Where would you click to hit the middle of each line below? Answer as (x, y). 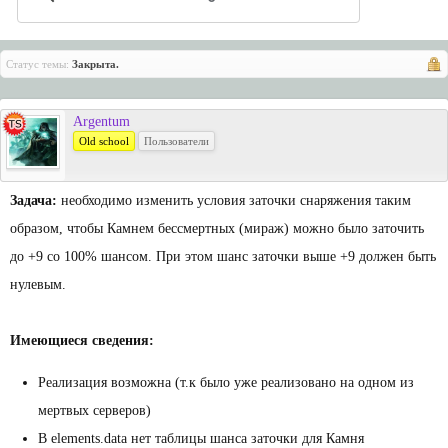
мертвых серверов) (94, 410)
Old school (104, 141)
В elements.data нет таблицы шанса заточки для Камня (201, 438)
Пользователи (176, 141)
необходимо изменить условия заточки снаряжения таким (234, 200)
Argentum (101, 121)
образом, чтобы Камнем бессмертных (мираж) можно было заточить (217, 228)
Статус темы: (37, 64)
